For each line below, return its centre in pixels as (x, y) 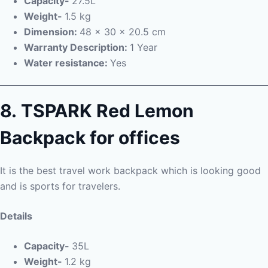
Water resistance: (67, 63)
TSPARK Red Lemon (107, 111)
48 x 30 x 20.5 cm (123, 32)
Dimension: (52, 32)
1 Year (144, 47)
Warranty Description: (77, 47)
